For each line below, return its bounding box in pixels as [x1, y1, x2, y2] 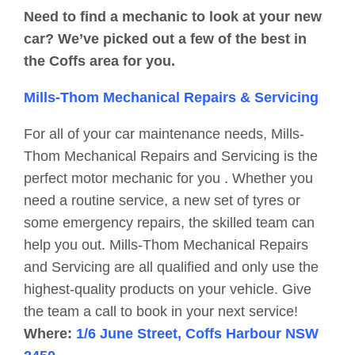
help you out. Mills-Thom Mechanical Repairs [24, 237, 308, 254]
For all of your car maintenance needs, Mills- [24, 126, 304, 143]
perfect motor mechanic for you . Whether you [24, 170, 313, 187]
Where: [24, 326, 76, 342]
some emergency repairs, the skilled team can [24, 215, 315, 231]
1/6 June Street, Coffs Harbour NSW [76, 326, 319, 342]
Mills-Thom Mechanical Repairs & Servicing [24, 90, 319, 106]
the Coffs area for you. [24, 53, 175, 70]
